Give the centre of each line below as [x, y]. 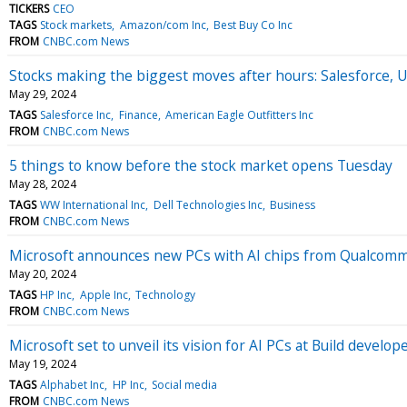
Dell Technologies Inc [208, 204]
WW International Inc [93, 204]
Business [292, 204]
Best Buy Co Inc [253, 25]
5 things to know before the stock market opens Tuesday [201, 165]
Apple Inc [104, 294]
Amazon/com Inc [163, 25]
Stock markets [76, 25]
